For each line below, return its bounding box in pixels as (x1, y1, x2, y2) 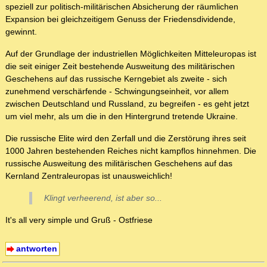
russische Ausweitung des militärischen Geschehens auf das (5, 159, 232, 169)
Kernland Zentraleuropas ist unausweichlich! (5, 171, 172, 181)
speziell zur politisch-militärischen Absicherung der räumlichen (5, 2, 238, 12)
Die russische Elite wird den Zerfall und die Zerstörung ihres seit (5, 133, 246, 144)
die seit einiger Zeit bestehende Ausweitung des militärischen (5, 61, 235, 72)
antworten (15, 244, 57, 254)
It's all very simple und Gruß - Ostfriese (5, 215, 153, 225)
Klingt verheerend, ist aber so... (44, 193, 162, 203)
